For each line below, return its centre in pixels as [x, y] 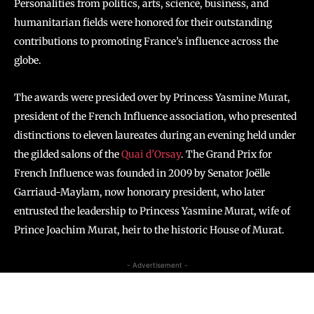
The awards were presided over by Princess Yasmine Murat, [152, 97]
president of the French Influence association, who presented [155, 116]
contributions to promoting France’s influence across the [146, 41]
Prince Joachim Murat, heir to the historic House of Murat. [149, 230]
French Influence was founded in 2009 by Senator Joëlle [142, 173]
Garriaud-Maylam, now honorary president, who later [139, 192]
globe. [28, 60]
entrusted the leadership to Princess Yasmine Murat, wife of [152, 211]
